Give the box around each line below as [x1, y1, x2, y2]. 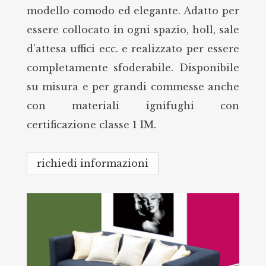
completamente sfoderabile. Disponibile [26, 62, 240, 74]
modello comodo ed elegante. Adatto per [26, 5, 240, 17]
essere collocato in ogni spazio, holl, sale [26, 24, 240, 36]
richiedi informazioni [36, 157, 148, 170]
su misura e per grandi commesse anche [26, 81, 240, 93]
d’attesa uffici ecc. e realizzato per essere [26, 43, 240, 55]
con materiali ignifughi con [26, 100, 240, 112]
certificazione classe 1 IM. [26, 119, 156, 131]
